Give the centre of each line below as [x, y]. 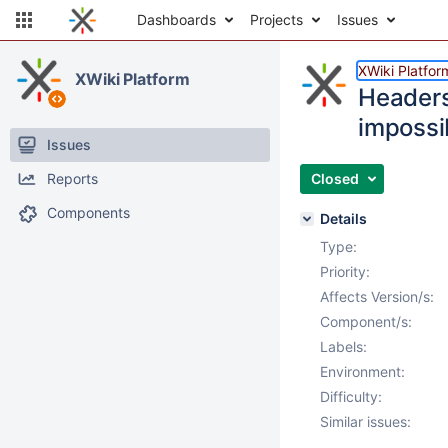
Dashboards [176, 19]
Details [343, 218]
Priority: [345, 271]
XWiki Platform [132, 79]
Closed [335, 178]
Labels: [343, 346]
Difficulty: [351, 396]
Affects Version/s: [377, 296]
